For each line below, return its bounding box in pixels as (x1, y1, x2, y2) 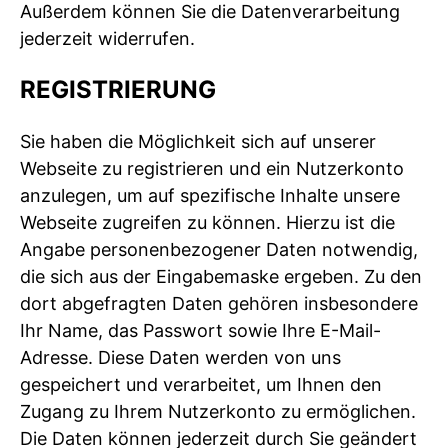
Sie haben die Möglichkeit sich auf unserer (20, 130, 376, 152)
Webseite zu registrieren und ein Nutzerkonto (20, 157, 404, 179)
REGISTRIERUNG (20, 74, 216, 104)
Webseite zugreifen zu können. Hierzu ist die (20, 211, 395, 233)
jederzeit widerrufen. (20, 27, 195, 49)
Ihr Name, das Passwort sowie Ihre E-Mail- (20, 319, 381, 341)
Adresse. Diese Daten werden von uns (20, 346, 341, 368)
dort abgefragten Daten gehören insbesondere (20, 292, 418, 314)
